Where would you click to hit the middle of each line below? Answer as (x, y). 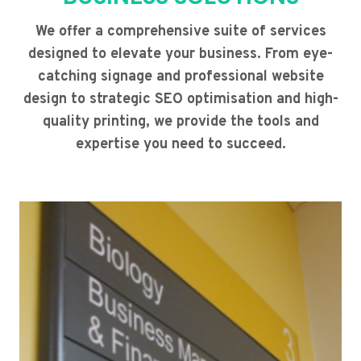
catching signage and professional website (180, 77)
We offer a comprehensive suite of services (180, 32)
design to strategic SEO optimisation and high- (180, 100)
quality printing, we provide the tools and (180, 122)
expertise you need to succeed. (180, 145)
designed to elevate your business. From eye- (180, 55)
